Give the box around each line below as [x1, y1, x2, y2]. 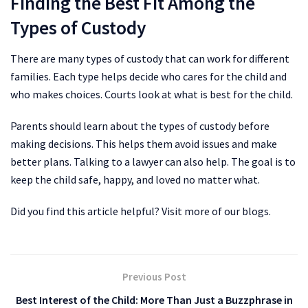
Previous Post [122, 269, 186, 283]
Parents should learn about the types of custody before [10, 118, 269, 133]
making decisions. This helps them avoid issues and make [10, 136, 277, 151]
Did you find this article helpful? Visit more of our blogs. [10, 203, 271, 218]
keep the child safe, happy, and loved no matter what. [10, 172, 260, 186]
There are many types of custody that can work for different [10, 51, 289, 65]
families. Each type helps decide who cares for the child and [10, 69, 287, 83]
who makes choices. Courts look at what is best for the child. [10, 87, 293, 101]
